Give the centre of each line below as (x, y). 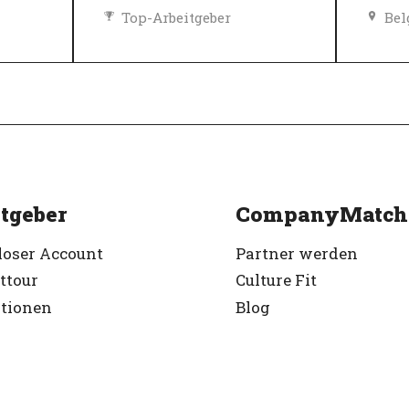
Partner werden (297, 253)
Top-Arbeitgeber (177, 18)
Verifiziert (157, 47)
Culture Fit (276, 280)
